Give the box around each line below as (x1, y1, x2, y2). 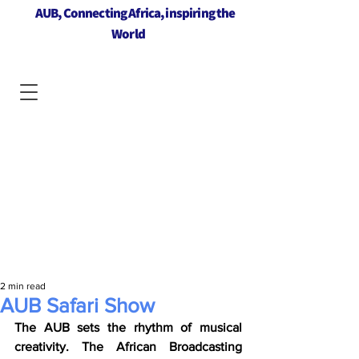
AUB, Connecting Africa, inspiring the (33, 4, 236, 22)
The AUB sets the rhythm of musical (14, 321, 242, 334)
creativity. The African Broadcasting (14, 340, 242, 353)
